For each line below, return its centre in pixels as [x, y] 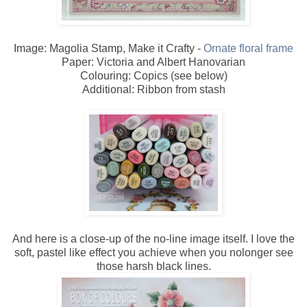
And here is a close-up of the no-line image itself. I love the [153, 238]
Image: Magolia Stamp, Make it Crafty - [109, 48]
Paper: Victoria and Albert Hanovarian [153, 62]
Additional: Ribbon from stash [153, 89]
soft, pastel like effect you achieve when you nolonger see [153, 252]
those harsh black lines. [153, 266]
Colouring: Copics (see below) [153, 75]
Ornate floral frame [248, 48]
